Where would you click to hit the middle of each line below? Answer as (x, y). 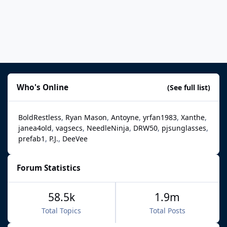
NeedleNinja (108, 128)
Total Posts (167, 210)
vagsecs (69, 128)
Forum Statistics (49, 168)
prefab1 (32, 138)
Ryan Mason (86, 117)
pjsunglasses (184, 128)
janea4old (35, 128)
